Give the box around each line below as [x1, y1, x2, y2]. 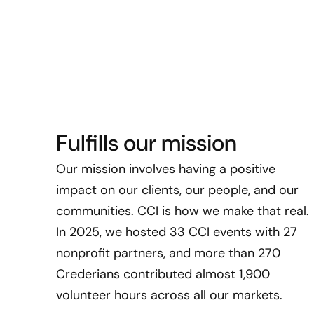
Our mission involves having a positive [56, 161, 275, 177]
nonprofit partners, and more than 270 [56, 245, 280, 261]
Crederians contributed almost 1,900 [56, 266, 270, 282]
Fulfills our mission [56, 128, 237, 158]
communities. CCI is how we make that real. [56, 203, 309, 219]
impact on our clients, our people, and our [56, 182, 299, 198]
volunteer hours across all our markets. [56, 287, 282, 303]
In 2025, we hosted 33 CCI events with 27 [56, 224, 297, 240]
